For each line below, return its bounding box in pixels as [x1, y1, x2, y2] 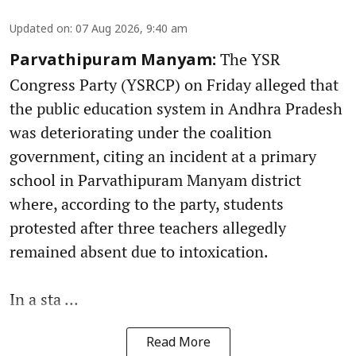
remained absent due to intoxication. [10, 241, 269, 263]
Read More [145, 335, 211, 352]
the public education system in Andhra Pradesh [10, 98, 342, 120]
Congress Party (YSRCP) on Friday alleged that [10, 74, 339, 96]
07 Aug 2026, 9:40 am [75, 23, 188, 37]
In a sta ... [10, 288, 79, 311]
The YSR [216, 48, 281, 71]
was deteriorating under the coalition [10, 122, 272, 144]
